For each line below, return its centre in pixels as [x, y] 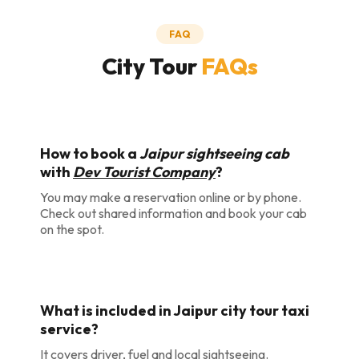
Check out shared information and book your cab [173, 213]
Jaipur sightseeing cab [214, 153]
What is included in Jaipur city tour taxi [175, 311]
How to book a [90, 153]
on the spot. [72, 229]
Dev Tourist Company [144, 172]
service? [69, 329]
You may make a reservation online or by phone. [171, 197]
